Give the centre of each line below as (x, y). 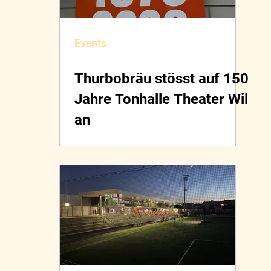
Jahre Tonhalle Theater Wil (161, 100)
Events (90, 43)
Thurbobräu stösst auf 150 (162, 79)
